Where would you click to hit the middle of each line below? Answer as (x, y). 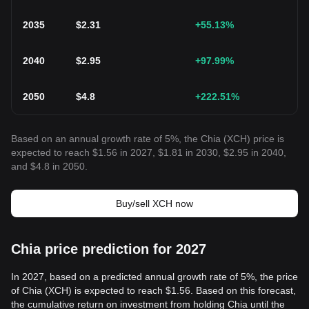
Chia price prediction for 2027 (109, 249)
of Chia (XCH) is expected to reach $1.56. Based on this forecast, (153, 290)
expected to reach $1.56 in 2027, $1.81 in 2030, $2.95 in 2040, (149, 152)
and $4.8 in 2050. (49, 166)
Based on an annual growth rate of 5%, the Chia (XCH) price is (148, 139)
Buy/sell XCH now (154, 203)
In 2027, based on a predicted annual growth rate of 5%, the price (154, 277)
